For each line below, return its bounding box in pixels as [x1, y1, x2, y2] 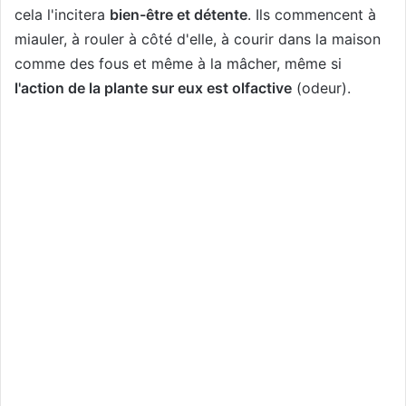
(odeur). [292, 78, 351, 97]
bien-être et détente [110, 5, 247, 24]
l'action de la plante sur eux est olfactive [14, 78, 292, 97]
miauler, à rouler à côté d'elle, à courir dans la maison [14, 29, 381, 48]
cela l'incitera [14, 5, 110, 24]
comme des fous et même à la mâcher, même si [14, 53, 342, 72]
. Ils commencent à [247, 5, 376, 24]
